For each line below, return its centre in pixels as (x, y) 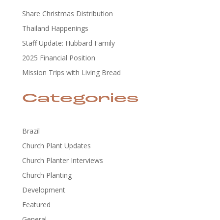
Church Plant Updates (56, 145)
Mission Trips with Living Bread (71, 72)
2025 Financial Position (58, 57)
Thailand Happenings (55, 28)
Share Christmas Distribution (67, 13)
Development (43, 190)
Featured (36, 204)
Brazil (31, 131)
